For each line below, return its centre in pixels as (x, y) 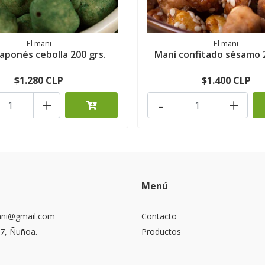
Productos (161, 232)
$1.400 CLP (226, 81)
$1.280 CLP (39, 81)
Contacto (159, 216)
